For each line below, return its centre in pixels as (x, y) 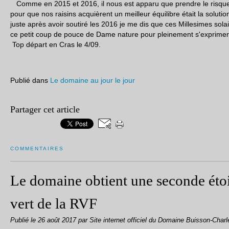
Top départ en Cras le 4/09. (55, 44)
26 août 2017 (58, 220)
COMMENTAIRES (37, 148)
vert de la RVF (54, 203)
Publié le (24, 220)
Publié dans (29, 80)
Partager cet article (45, 109)
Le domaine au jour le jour (93, 80)
